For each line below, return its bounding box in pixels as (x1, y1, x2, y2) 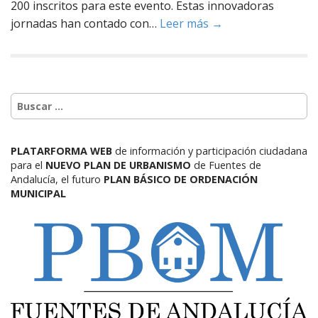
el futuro (61, 172, 101, 186)
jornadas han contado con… (11, 16, 160, 31)
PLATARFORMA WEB (11, 144, 115, 158)
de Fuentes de (194, 158, 261, 172)
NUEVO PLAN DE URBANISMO (43, 158, 194, 172)
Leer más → (160, 16, 223, 31)
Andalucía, (11, 172, 58, 186)
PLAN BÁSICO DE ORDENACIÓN (101, 172, 258, 186)
